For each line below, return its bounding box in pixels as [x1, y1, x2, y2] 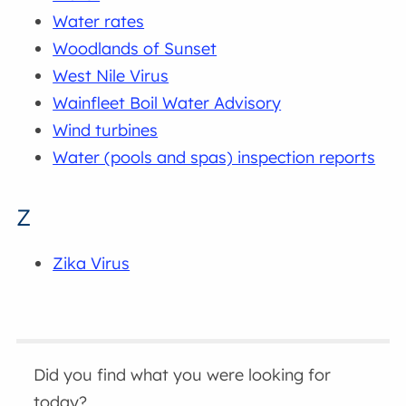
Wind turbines [53, 120, 159, 141]
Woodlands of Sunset [53, 38, 217, 60]
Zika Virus [53, 253, 130, 275]
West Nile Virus [53, 65, 169, 87]
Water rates [53, 11, 145, 33]
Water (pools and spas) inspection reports [53, 147, 376, 169]
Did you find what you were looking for [34, 364, 332, 386]
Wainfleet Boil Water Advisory [53, 92, 282, 114]
